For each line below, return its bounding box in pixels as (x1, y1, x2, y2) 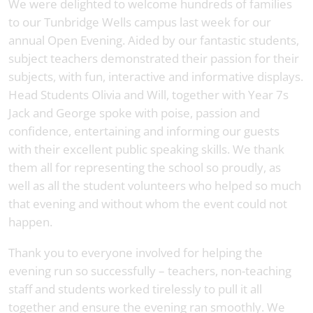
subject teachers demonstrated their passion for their (8, 50, 299, 67)
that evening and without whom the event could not (8, 196, 287, 212)
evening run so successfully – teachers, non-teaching (8, 263, 291, 279)
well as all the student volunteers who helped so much (8, 177, 301, 194)
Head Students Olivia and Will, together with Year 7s (8, 87, 289, 103)
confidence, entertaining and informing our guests (8, 123, 279, 140)
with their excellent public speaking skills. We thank (8, 141, 284, 158)
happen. (8, 214, 52, 231)
